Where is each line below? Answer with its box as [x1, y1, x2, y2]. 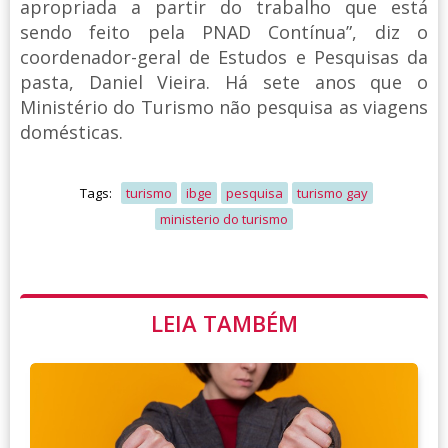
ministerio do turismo [160, 209, 288, 228]
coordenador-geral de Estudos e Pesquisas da [20, 44, 428, 69]
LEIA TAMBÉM [150, 307, 298, 338]
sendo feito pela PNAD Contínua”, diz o [20, 19, 428, 44]
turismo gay [297, 183, 368, 202]
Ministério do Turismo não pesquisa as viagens [20, 94, 428, 119]
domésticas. [20, 119, 123, 144]
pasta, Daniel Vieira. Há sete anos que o [20, 69, 428, 94]
